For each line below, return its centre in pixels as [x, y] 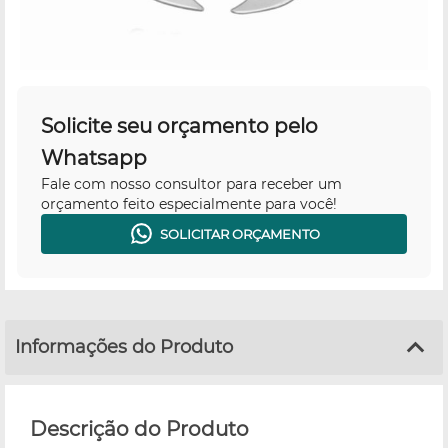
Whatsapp [94, 157]
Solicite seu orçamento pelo [179, 125]
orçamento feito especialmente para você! [189, 203]
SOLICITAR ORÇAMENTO [239, 233]
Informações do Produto [124, 346]
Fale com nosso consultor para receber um [191, 183]
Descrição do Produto [139, 428]
